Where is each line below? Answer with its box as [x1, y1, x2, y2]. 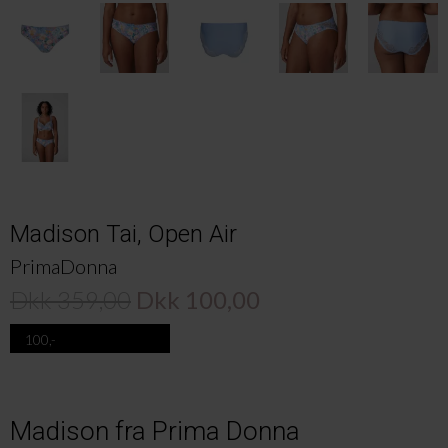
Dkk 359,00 [10, 285, 131, 315]
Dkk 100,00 [136, 285, 260, 315]
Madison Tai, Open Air [10, 220, 237, 249]
